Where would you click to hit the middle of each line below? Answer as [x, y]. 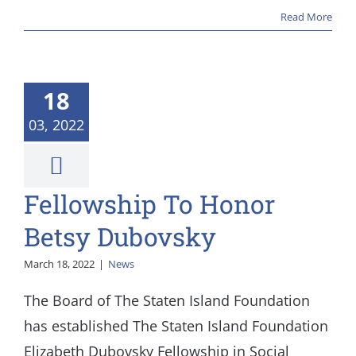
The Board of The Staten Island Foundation [167, 300]
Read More [306, 17]
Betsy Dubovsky [120, 236]
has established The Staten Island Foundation [176, 326]
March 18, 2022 [59, 264]
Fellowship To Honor [149, 204]
